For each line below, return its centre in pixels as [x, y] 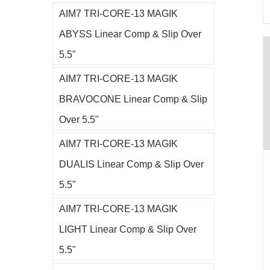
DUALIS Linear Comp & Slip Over [131, 164]
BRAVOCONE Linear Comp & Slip [133, 99]
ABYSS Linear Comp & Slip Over [130, 33]
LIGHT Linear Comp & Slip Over [128, 229]
